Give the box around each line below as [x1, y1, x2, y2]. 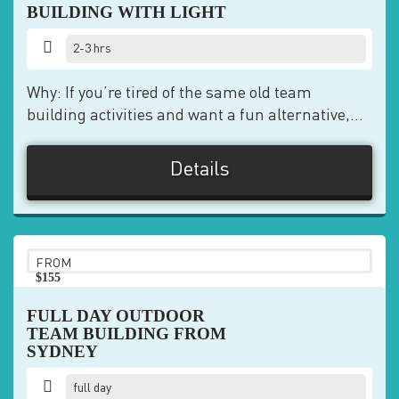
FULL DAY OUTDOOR [27, 306, 205, 325]
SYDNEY [27, 342, 98, 361]
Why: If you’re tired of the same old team [27, 85, 312, 102]
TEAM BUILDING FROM [27, 324, 226, 343]
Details [169, 160, 230, 180]
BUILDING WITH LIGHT [27, 3, 226, 21]
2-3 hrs [73, 43, 112, 55]
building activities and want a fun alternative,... [27, 108, 363, 124]
